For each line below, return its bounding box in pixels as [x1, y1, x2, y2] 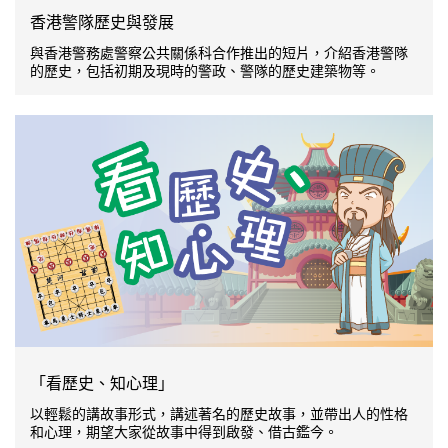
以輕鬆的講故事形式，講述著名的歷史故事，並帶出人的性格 [30, 406, 408, 423]
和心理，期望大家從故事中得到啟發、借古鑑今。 [30, 424, 338, 441]
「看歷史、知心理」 [30, 372, 174, 396]
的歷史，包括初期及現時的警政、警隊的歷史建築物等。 [30, 62, 380, 79]
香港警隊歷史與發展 [30, 10, 174, 34]
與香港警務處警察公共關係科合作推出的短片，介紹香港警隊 [30, 44, 408, 61]
